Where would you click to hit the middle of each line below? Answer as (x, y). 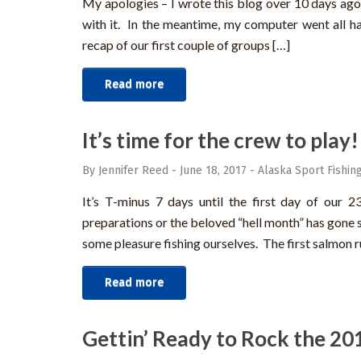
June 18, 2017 (213, 171)
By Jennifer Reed (125, 171)
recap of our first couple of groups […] (186, 45)
